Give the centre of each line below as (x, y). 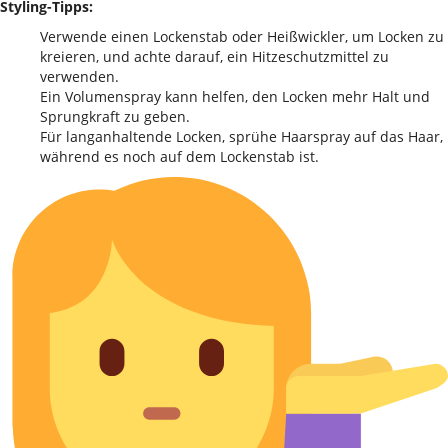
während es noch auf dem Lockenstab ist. (179, 156)
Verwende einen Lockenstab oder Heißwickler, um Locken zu (242, 36)
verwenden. (79, 76)
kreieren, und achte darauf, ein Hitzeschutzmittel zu (214, 56)
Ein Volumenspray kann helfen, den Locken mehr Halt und (235, 96)
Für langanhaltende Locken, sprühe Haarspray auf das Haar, (241, 136)
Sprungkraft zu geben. (115, 116)
